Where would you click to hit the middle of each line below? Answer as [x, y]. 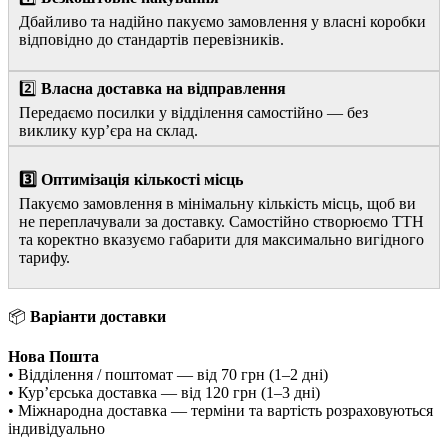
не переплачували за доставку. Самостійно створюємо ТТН [221, 221]
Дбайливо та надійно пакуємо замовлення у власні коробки [222, 21]
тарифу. [44, 257]
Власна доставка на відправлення [163, 88]
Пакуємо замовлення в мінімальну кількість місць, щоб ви [217, 203]
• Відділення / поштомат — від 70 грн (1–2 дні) [168, 374]
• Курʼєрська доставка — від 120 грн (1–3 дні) [164, 392]
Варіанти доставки [96, 316]
